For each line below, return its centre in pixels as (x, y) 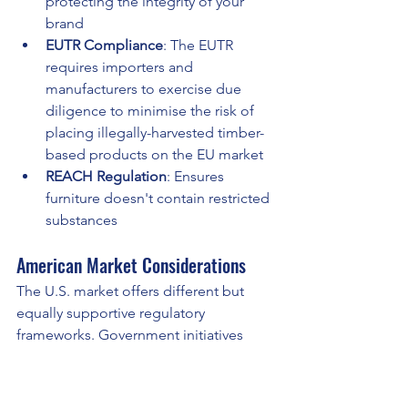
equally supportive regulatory (112, 313)
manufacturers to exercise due (145, 89)
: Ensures (197, 177)
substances (82, 220)
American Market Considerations (131, 265)
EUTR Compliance (104, 46)
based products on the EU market (154, 155)
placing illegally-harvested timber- (155, 133)
